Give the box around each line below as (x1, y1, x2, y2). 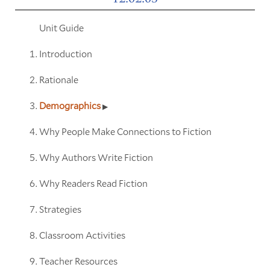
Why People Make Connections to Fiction (39, 124, 212, 137)
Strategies (39, 202, 81, 215)
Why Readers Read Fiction (39, 176, 148, 189)
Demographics (39, 98, 102, 111)
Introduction (39, 46, 92, 60)
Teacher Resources (39, 254, 118, 267)
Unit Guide (39, 20, 84, 34)
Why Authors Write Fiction (39, 150, 153, 163)
